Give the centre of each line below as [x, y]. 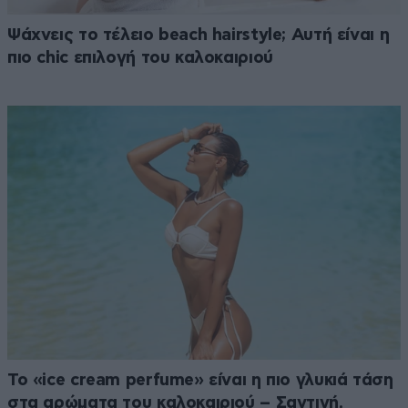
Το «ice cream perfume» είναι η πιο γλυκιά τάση [200, 381]
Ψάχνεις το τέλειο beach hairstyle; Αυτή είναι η [199, 36]
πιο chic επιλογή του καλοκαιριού [140, 58]
